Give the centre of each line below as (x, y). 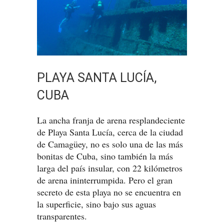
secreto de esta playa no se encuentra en (109, 192)
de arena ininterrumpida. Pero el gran (105, 180)
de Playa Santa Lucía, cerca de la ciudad (110, 132)
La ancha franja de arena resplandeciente (111, 120)
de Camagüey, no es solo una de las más (110, 144)
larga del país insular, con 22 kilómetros (110, 168)
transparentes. (62, 216)
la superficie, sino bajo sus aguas (96, 204)
